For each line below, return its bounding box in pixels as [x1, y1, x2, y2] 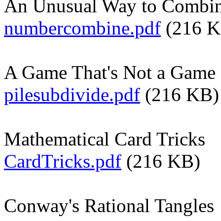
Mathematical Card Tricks [4, 128, 205, 149]
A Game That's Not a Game [4, 61, 216, 83]
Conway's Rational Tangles [4, 194, 214, 216]
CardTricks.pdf [4, 150, 121, 172]
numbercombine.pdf [4, 17, 161, 38]
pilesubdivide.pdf [4, 83, 140, 105]
